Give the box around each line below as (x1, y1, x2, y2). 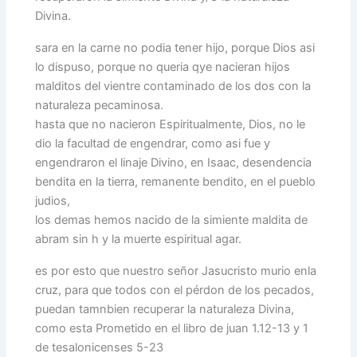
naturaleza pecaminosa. (35, 98, 164, 113)
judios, (35, 194, 71, 209)
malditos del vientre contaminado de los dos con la (35, 79, 312, 94)
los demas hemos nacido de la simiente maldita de (35, 213, 308, 228)
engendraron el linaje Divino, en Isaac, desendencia (35, 155, 312, 171)
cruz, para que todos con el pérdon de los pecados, (35, 283, 315, 298)
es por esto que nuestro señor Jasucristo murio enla (35, 264, 317, 279)
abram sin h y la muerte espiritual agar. (35, 232, 242, 247)
